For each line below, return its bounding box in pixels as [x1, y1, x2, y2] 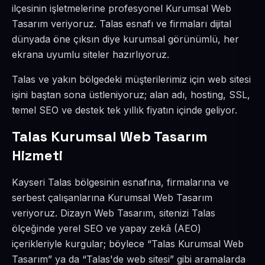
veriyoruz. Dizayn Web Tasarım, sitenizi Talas [12, 207, 215, 219]
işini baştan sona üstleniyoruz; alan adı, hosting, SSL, [12, 89, 250, 101]
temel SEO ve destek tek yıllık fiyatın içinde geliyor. [12, 104, 237, 116]
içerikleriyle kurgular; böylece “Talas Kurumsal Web [12, 238, 244, 250]
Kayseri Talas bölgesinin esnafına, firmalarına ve [12, 176, 229, 188]
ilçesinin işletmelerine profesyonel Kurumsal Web [12, 2, 231, 14]
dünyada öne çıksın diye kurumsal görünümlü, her [12, 33, 239, 45]
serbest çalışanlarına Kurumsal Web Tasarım [12, 192, 212, 203]
